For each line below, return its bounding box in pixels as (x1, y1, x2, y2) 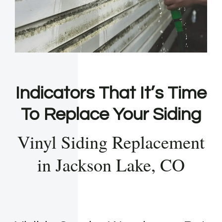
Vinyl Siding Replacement (17, 130, 205, 154)
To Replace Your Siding (21, 105, 201, 124)
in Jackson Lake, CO (37, 153, 185, 177)
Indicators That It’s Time (15, 84, 207, 103)
